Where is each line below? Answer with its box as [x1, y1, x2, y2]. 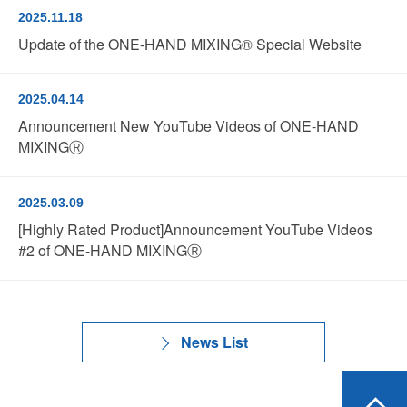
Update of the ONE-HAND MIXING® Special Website [18, 34, 362, 55]
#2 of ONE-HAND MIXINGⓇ [18, 240, 202, 262]
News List [181, 332, 249, 353]
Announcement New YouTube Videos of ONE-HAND [18, 115, 359, 137]
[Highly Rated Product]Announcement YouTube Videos [18, 219, 372, 241]
